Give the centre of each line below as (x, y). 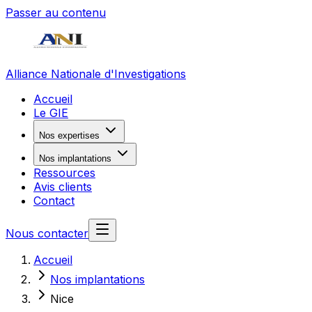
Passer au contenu (56, 13)
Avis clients (63, 187)
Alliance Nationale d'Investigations (96, 74)
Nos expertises (69, 135)
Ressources (64, 173)
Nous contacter (47, 233)
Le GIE (51, 113)
